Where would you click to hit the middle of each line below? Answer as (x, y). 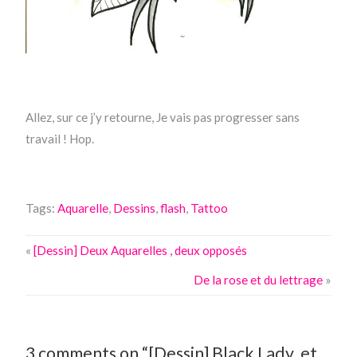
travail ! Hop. (60, 139)
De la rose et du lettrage (258, 280)
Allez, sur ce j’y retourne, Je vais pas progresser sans (163, 118)
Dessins (135, 208)
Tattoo (210, 208)
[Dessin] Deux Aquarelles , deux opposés (141, 251)
